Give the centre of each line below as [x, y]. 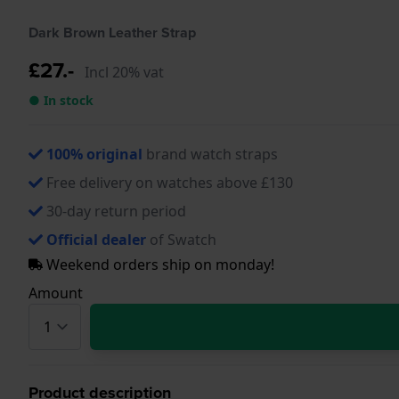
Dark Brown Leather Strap [112, 32]
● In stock [61, 100]
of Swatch [181, 239]
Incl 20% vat [124, 72]
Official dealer [96, 239]
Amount [56, 293]
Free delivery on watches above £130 [170, 182]
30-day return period [116, 211]
